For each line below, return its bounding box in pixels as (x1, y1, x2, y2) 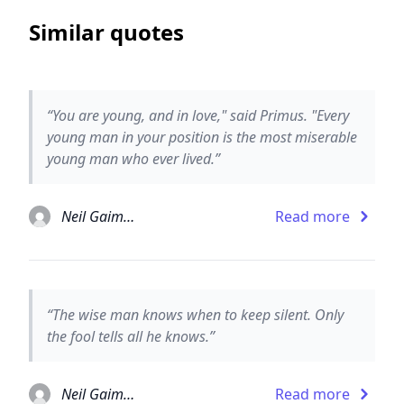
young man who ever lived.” (47, 148, 220, 169)
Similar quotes (29, 16, 184, 47)
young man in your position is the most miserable (47, 126, 357, 147)
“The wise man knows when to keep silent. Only (47, 304, 344, 325)
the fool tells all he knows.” (47, 326, 215, 346)
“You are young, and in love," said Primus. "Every (47, 105, 349, 125)
